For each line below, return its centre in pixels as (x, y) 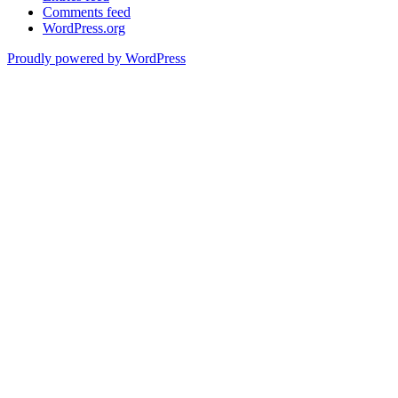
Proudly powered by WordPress (96, 58)
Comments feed (87, 12)
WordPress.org (84, 28)
